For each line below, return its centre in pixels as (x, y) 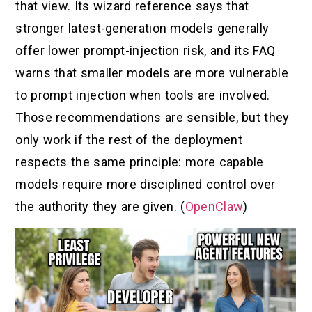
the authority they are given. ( (100, 206)
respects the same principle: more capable (140, 162)
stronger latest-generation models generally (142, 28)
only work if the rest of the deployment (129, 139)
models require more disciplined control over (146, 184)
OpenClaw (214, 206)
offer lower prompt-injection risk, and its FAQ (146, 50)
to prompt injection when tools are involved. (143, 95)
